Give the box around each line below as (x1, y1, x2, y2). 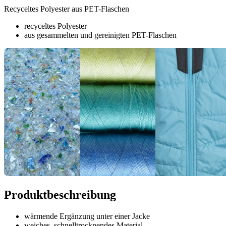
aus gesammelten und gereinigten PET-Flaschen (24, 31, 177, 40)
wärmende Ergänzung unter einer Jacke (24, 212, 150, 221)
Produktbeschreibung (4, 188, 116, 202)
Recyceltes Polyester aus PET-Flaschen (4, 5, 129, 14)
